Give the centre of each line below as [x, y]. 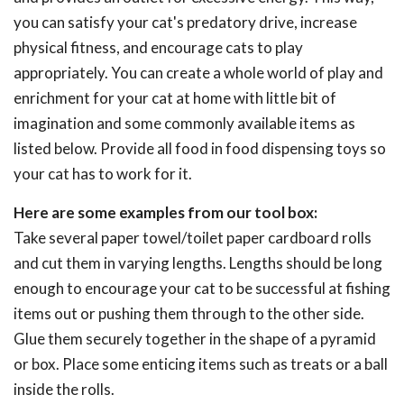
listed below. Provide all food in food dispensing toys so [200, 148]
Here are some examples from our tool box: [165, 212]
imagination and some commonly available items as [184, 123]
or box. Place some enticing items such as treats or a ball [201, 364]
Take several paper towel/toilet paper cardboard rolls [193, 238]
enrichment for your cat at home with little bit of [175, 98]
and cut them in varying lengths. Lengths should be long [198, 263]
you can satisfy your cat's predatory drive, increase [185, 22]
